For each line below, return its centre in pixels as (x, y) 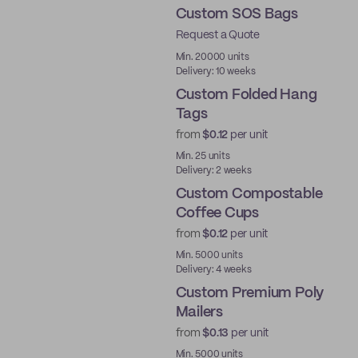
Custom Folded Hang (246, 95)
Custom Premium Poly (250, 293)
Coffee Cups (217, 213)
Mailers (199, 312)
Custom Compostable (249, 194)
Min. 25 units (203, 156)
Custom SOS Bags (237, 14)
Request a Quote (217, 35)
